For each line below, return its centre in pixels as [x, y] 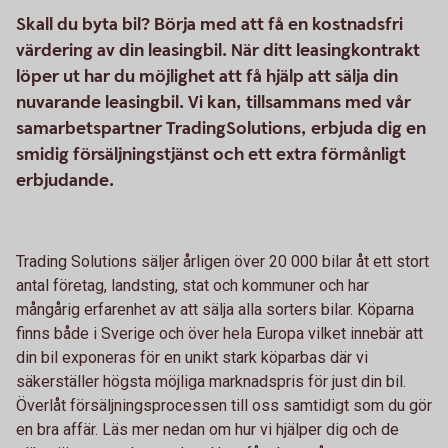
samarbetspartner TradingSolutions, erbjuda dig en [221, 128]
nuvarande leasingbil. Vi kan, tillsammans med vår [213, 102]
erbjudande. [65, 180]
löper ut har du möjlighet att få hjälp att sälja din [207, 76]
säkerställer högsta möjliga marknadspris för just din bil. [211, 381]
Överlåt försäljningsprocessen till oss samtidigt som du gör [224, 405]
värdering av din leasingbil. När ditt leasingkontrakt [218, 50]
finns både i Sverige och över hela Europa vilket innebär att [219, 333]
